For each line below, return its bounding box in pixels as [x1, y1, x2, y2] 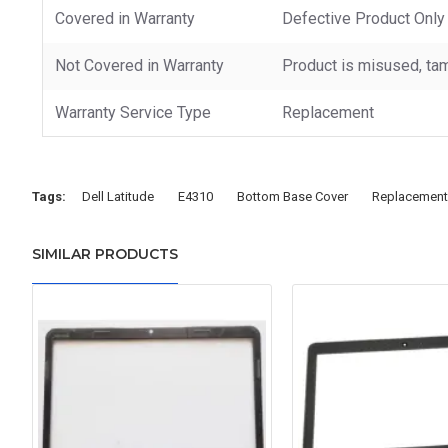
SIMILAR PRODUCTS [32, 245, 178, 263]
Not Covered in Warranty [55, 55, 224, 75]
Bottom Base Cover [237, 188, 348, 204]
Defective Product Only [282, 8, 445, 28]
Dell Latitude [82, 188, 154, 204]
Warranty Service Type [55, 102, 211, 122]
